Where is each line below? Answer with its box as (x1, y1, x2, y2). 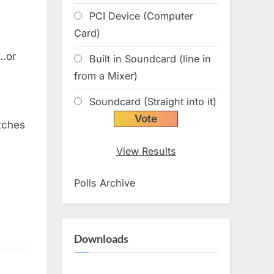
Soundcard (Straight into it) (89, 95, 217, 108)
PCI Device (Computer (89, 10, 193, 23)
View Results (116, 144, 176, 157)
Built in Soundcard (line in (89, 53, 211, 65)
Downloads (74, 232, 128, 246)
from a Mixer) (74, 70, 138, 83)
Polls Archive (74, 176, 135, 189)
